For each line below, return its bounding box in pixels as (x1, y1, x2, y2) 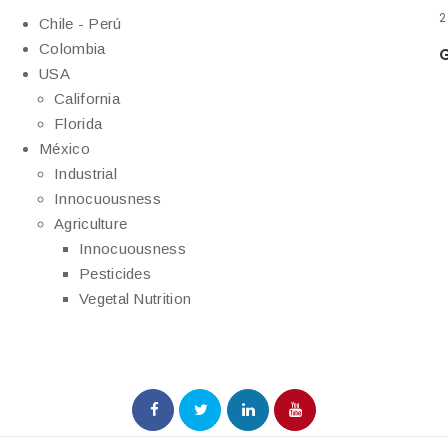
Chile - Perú (39, 14, 122, 32)
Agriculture (54, 214, 128, 232)
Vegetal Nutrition (79, 289, 192, 307)
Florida (54, 114, 103, 132)
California (54, 89, 120, 107)
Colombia (39, 39, 106, 57)
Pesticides (79, 264, 151, 282)
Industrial (54, 164, 117, 182)
